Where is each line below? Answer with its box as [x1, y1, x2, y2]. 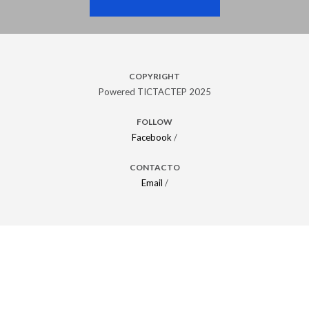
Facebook [132, 131, 172, 143]
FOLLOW [137, 116, 172, 127]
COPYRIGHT [129, 70, 180, 81]
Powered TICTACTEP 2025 [98, 86, 211, 97]
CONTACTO [129, 161, 180, 172]
